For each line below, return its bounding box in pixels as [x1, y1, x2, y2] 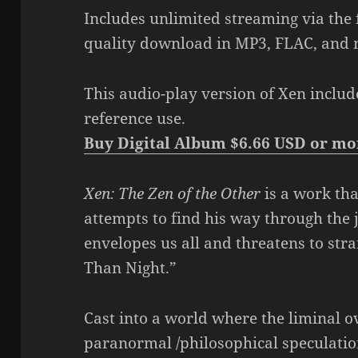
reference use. [84, 108, 186, 129]
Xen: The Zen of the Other [84, 183, 261, 205]
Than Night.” [84, 257, 177, 279]
